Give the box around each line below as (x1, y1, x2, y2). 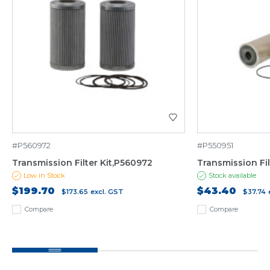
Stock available (209, 171, 257, 180)
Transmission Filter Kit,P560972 (12, 157, 152, 168)
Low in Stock (24, 171, 65, 180)
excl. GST (90, 187, 124, 196)
